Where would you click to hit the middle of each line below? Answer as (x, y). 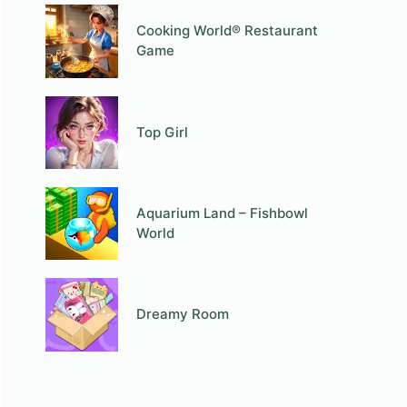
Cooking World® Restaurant (228, 31)
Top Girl (163, 132)
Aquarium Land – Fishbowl (223, 213)
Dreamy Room (183, 314)
